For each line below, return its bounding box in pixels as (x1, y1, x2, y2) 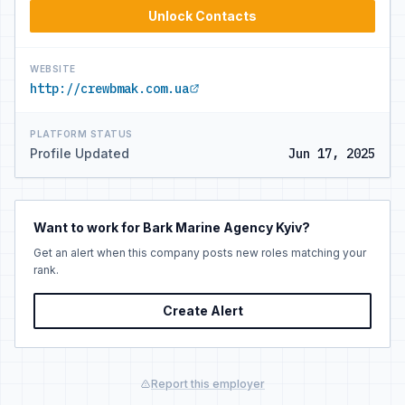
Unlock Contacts (148, 8, 257, 24)
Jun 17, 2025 (288, 146, 375, 162)
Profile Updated (30, 146, 129, 161)
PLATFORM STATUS (30, 128, 133, 139)
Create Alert (162, 303, 243, 318)
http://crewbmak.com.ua (30, 80, 189, 97)
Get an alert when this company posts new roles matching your (33, 246, 366, 259)
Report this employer (151, 377, 265, 391)
